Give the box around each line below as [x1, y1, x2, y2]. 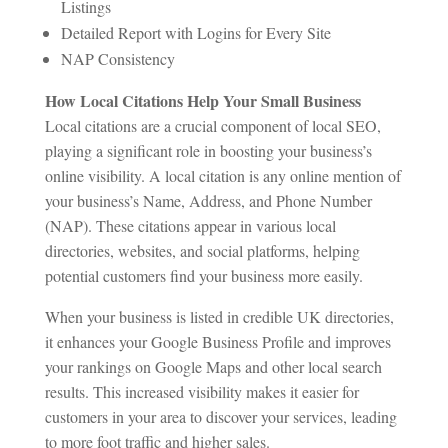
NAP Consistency [60, 47, 175, 69]
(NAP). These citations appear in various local [44, 214, 336, 236]
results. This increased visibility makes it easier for [44, 380, 359, 402]
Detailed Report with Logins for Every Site [60, 21, 331, 43]
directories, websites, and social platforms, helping [44, 239, 360, 261]
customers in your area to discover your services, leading [44, 405, 397, 427]
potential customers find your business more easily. [44, 264, 363, 286]
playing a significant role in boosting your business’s [44, 139, 372, 161]
